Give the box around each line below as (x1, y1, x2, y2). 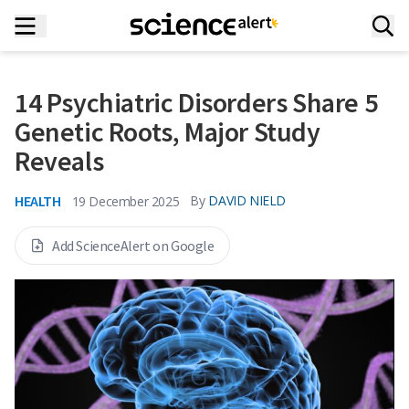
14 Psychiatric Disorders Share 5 (15, 85, 378, 120)
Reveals (15, 143, 104, 178)
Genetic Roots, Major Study (15, 114, 320, 149)
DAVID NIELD (208, 192, 287, 209)
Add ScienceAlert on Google (52, 236, 215, 255)
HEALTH (15, 192, 61, 210)
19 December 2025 (71, 192, 180, 210)
